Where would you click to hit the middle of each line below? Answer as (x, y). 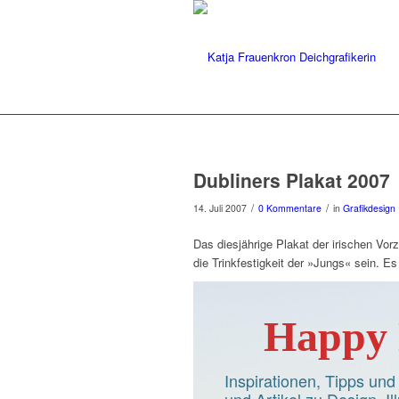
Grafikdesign (369, 208)
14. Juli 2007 (220, 208)
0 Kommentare (290, 208)
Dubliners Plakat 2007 (292, 180)
